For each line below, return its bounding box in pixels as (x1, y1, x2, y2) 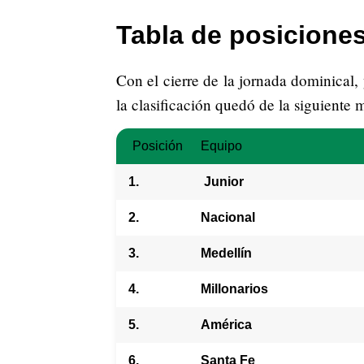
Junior (201, 174, 244, 188)
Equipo (201, 138, 242, 153)
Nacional (201, 210, 255, 224)
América (201, 317, 252, 331)
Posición (132, 138, 183, 153)
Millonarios (201, 281, 268, 296)
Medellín (201, 245, 252, 260)
